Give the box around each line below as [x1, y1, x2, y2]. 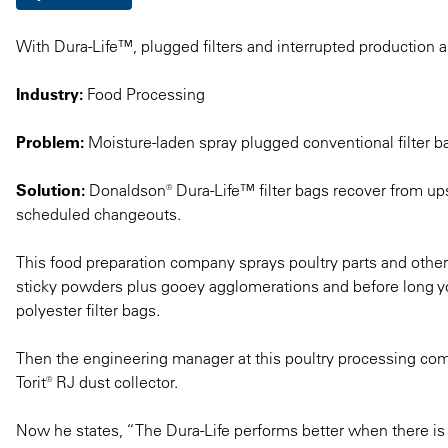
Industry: [16, 83, 83, 104]
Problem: [16, 131, 84, 152]
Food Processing [83, 83, 205, 104]
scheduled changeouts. [16, 203, 181, 224]
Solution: [16, 179, 85, 200]
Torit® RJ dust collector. [16, 371, 178, 392]
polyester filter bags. [16, 299, 160, 320]
